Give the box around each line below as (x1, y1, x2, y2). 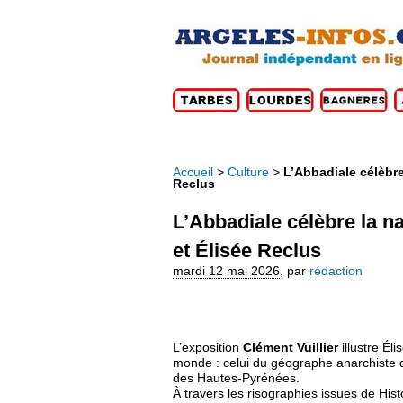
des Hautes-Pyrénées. (173, 371, 300, 385)
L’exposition (173, 340, 239, 354)
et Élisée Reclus (173, 238, 321, 262)
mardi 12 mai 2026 (173, 264, 280, 278)
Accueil (173, 165, 213, 179)
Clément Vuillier (239, 340, 338, 354)
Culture (228, 165, 269, 179)
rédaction (309, 264, 363, 278)
